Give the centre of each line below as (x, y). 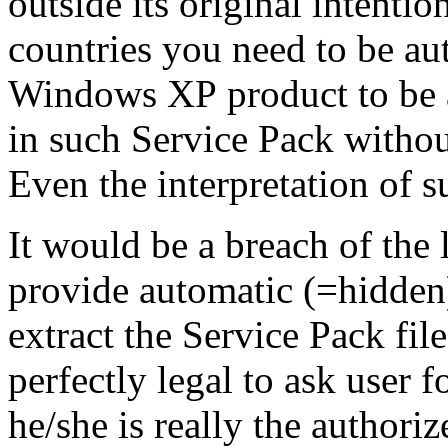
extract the (95, 334)
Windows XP (112, 93)
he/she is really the (159, 424)
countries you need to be (206, 48)
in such (69, 138)
